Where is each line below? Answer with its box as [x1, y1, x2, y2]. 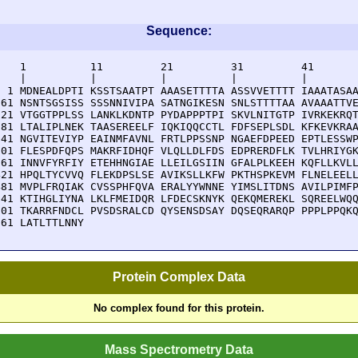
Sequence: [146, 24, 212, 38]
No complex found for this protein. [93, 302, 265, 315]
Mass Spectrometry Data [105, 342, 253, 356]
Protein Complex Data [113, 270, 245, 284]
